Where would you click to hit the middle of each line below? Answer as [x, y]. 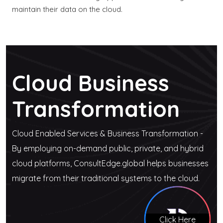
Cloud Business [91, 83]
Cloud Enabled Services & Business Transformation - [108, 133]
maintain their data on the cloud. [67, 9]
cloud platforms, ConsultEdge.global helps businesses [110, 163]
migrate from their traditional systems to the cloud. [106, 178]
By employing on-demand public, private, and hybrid [108, 148]
